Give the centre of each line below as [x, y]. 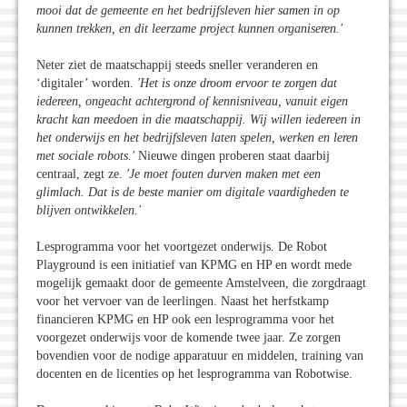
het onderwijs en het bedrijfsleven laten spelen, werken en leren [197, 137]
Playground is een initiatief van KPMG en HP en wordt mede [194, 264]
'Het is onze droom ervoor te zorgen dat [237, 83]
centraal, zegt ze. [81, 174]
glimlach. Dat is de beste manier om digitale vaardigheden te [193, 192]
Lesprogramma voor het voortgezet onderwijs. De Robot [182, 246]
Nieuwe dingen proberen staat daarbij [232, 155]
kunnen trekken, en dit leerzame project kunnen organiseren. [188, 28]
